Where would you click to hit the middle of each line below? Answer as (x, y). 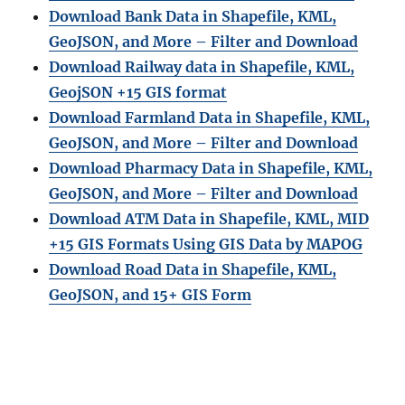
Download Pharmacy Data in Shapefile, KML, (211, 169)
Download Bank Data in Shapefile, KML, (193, 17)
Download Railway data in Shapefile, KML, (202, 67)
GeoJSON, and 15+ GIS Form (151, 295)
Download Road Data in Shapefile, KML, (193, 270)
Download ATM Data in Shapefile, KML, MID (209, 219)
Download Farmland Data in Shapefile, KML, (210, 118)
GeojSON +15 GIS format (138, 93)
